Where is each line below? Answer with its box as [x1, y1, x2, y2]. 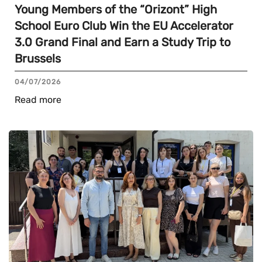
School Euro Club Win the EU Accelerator [15, 18, 233, 33]
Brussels [15, 51, 61, 65]
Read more [15, 94, 61, 105]
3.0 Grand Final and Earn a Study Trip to [15, 35, 230, 49]
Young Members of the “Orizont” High [15, 2, 217, 16]
